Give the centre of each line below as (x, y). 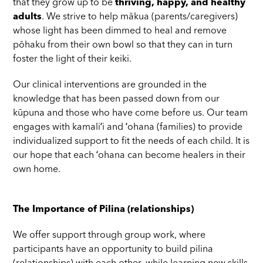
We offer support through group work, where (109, 236)
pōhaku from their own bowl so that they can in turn (123, 45)
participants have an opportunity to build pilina (113, 250)
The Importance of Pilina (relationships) (104, 210)
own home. (37, 170)
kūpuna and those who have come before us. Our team (131, 114)
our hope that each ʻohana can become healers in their (129, 156)
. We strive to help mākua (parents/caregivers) (140, 17)
